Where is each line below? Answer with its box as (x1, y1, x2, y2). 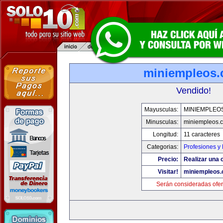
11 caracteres (184, 131, 220, 138)
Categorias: (147, 143, 178, 150)
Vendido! (176, 86, 211, 96)
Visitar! (158, 168, 178, 175)
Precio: (158, 156, 178, 163)
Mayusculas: (144, 106, 178, 113)
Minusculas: (146, 118, 178, 125)
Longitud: (153, 131, 178, 138)
